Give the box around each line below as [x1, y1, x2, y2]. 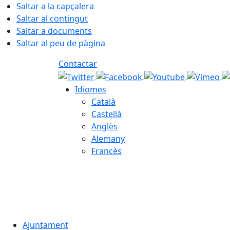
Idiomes [75, 83, 106, 95]
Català [91, 95, 116, 107]
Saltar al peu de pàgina [16, 37, 105, 49]
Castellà [91, 108, 122, 120]
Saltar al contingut [16, 13, 88, 24]
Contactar [59, 58, 97, 69]
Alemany [91, 132, 125, 144]
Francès [91, 145, 122, 157]
